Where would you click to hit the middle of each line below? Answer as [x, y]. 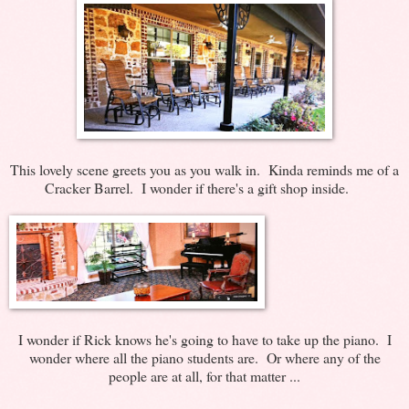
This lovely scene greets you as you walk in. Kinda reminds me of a [204, 169]
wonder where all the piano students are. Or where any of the [204, 357]
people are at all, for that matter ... [204, 375]
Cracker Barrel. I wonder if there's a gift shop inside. [204, 187]
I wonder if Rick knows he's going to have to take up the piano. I [204, 339]
